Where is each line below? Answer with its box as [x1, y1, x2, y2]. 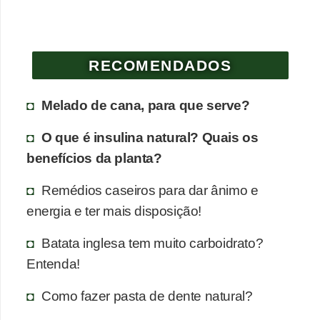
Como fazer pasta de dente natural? [41, 288, 253, 304]
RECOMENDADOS [89, 57, 232, 74]
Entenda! [26, 256, 80, 272]
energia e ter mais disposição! [26, 203, 202, 219]
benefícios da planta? [26, 150, 162, 166]
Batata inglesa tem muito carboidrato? [41, 235, 264, 251]
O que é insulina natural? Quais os [41, 129, 259, 146]
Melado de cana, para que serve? [41, 97, 250, 114]
